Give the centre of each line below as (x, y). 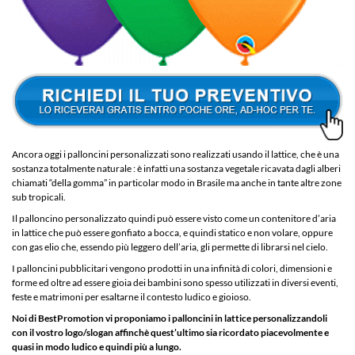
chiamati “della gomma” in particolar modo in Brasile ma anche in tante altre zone (177, 182)
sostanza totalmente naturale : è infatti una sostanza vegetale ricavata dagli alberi (176, 168)
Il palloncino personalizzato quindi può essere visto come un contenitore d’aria (174, 218)
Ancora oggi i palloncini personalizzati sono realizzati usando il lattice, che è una (176, 154)
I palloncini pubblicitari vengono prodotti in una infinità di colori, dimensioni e (172, 268)
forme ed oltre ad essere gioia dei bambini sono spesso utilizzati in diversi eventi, (175, 282)
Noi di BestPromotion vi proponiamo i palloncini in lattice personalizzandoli (170, 318)
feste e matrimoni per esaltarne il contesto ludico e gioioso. (132, 296)
